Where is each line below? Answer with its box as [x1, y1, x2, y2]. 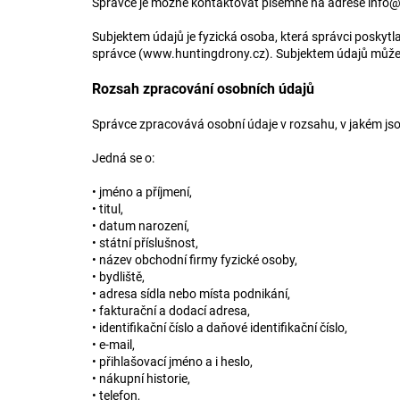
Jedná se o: [92, 151, 157, 165]
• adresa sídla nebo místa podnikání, [92, 287, 293, 301]
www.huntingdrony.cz [143, 46, 265, 61]
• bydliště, [92, 270, 147, 284]
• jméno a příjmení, [92, 185, 195, 199]
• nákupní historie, [92, 371, 193, 386]
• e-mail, [92, 337, 137, 352]
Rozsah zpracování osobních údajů [92, 80, 314, 97]
